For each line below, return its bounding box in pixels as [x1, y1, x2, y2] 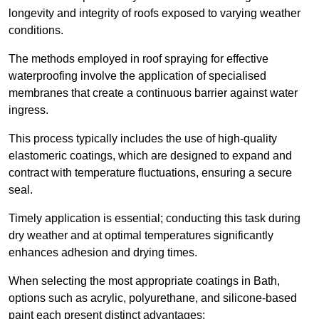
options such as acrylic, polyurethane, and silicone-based [9, 292, 297, 305]
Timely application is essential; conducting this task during [9, 212, 300, 225]
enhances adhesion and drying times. [9, 246, 197, 259]
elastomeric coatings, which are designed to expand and [9, 150, 292, 162]
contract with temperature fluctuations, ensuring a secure [9, 167, 292, 179]
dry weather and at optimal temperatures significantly [9, 229, 273, 242]
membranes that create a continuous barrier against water [9, 87, 298, 100]
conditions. [9, 24, 63, 37]
